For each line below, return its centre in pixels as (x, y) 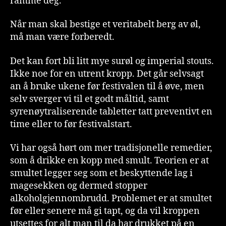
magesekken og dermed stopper (79, 186)
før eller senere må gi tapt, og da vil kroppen (105, 211)
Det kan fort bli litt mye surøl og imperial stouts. (112, 61)
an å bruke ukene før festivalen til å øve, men (107, 86)
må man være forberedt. (62, 37)
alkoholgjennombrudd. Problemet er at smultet (111, 199)
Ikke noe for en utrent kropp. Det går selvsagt (107, 74)
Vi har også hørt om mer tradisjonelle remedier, (111, 148)
